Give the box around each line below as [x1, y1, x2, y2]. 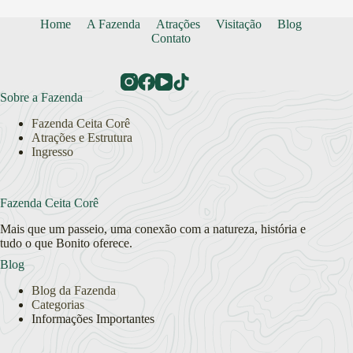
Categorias [32, 297, 84, 311]
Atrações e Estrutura [32, 130, 132, 144]
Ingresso [32, 144, 73, 158]
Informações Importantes [32, 311, 154, 325]
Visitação [216, 17, 262, 32]
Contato [151, 32, 191, 46]
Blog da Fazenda [32, 283, 116, 297]
